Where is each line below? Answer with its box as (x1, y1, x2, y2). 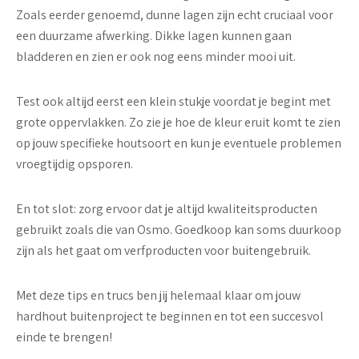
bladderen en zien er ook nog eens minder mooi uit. (16, 48, 296, 65)
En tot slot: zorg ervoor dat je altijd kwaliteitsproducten (16, 200, 317, 217)
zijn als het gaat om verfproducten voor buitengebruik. (16, 242, 311, 259)
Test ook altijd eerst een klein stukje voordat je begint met (16, 93, 331, 110)
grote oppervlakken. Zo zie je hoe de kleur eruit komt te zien (16, 114, 341, 131)
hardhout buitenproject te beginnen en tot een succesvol (16, 308, 324, 325)
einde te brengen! (16, 329, 112, 345)
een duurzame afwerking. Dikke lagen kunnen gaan (16, 27, 292, 44)
